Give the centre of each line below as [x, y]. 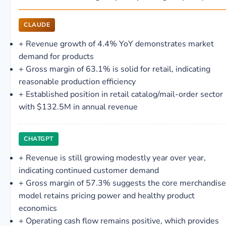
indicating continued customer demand [89, 171]
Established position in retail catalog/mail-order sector [124, 94]
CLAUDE [37, 25]
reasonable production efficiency [77, 82]
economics [38, 208]
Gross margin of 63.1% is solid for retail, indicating [118, 69]
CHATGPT [39, 139]
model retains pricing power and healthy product [107, 196]
